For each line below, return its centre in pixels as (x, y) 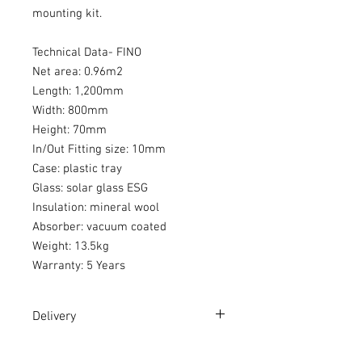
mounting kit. (67, 13)
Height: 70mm (69, 130)
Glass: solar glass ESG (90, 188)
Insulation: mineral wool (96, 207)
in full (198, 347)
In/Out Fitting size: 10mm (99, 149)
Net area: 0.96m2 (78, 72)
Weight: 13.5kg (71, 246)
